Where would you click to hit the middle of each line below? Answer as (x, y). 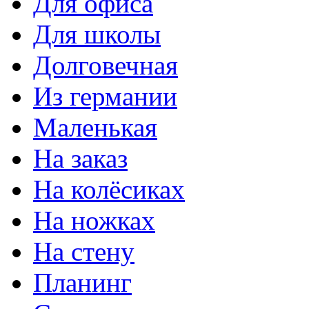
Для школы (97, 34)
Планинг (82, 282)
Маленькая (95, 127)
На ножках (94, 220)
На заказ (80, 158)
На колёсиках (109, 189)
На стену (84, 251)
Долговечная (106, 65)
